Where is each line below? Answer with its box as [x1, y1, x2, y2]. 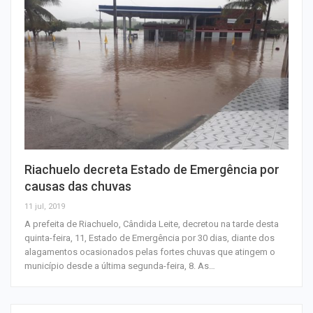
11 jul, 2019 [24, 202, 65, 212]
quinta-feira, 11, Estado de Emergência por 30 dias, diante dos [24, 233, 275, 244]
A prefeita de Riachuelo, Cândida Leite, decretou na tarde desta [24, 219, 279, 230]
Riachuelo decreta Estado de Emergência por [24, 162, 279, 177]
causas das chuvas [24, 179, 131, 194]
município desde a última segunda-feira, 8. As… [24, 261, 215, 272]
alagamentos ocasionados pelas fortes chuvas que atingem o [24, 247, 275, 258]
